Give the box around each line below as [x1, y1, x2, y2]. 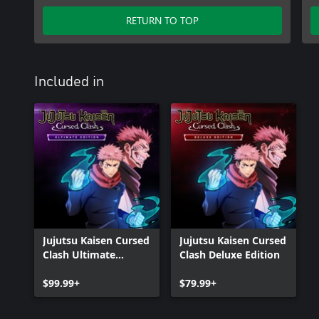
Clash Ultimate [43, 248, 115, 261]
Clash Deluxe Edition [179, 248, 280, 261]
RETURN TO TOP [126, 14, 199, 27]
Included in [34, 75, 104, 89]
